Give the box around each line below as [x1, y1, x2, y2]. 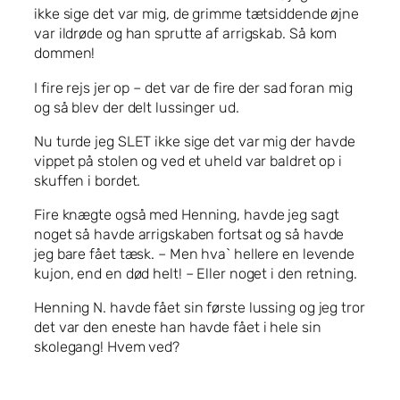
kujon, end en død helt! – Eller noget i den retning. [34, 265, 357, 283]
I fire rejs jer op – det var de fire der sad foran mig [34, 79, 353, 96]
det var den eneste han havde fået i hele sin [34, 319, 321, 337]
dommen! [34, 45, 96, 62]
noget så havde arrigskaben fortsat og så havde [34, 226, 345, 244]
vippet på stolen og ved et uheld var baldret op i [34, 152, 343, 170]
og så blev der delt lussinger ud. [34, 98, 239, 116]
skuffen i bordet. [34, 171, 141, 189]
